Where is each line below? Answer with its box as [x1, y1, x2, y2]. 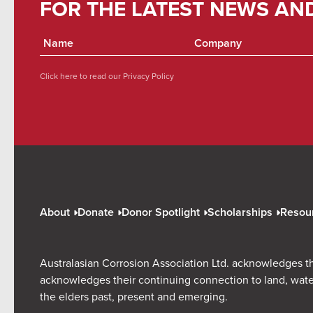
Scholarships [208, 204, 272, 221]
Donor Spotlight [122, 204, 200, 221]
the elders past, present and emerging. [40, 288, 228, 304]
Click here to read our [40, 70, 121, 82]
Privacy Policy [121, 70, 174, 82]
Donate [78, 204, 114, 221]
